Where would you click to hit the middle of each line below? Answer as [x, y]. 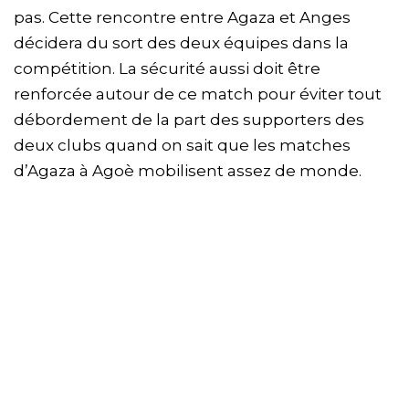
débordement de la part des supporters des [189, 120]
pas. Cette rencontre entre [121, 18]
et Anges [313, 18]
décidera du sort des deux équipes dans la [181, 43]
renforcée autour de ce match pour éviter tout [198, 94]
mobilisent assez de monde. [248, 171]
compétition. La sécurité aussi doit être [167, 69]
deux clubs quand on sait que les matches [182, 146]
